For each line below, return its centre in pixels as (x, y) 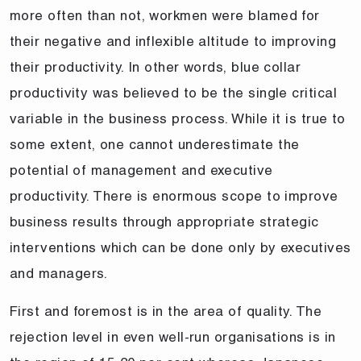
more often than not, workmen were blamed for (165, 15)
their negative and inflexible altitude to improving (173, 41)
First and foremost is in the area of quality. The (166, 311)
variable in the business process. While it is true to (178, 118)
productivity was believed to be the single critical (173, 92)
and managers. (59, 273)
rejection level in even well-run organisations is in (173, 336)
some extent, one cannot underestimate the (155, 144)
